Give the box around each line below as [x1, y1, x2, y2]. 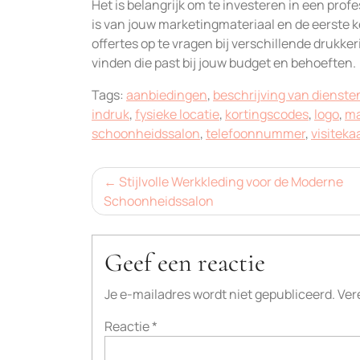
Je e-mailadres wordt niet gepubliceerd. [104, 285, 335, 303]
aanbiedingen [126, 86, 207, 104]
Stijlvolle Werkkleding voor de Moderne [119, 173, 343, 190]
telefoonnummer [206, 125, 305, 142]
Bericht [91, 166, 165, 197]
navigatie [91, 196, 182, 227]
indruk [92, 105, 129, 123]
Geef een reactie [104, 247, 265, 278]
